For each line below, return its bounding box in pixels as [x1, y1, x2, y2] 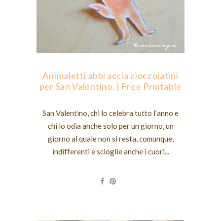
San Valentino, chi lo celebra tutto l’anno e [42, 108, 179, 117]
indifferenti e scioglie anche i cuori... [52, 147, 169, 156]
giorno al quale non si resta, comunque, [47, 134, 174, 143]
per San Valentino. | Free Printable [39, 80, 182, 92]
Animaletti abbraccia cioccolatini [42, 70, 179, 81]
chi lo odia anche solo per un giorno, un [47, 121, 174, 130]
